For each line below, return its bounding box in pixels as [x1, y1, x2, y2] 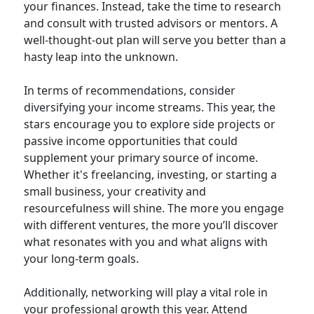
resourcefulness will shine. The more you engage [24, 200, 284, 216]
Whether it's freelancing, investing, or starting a [24, 167, 277, 182]
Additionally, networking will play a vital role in [24, 285, 268, 300]
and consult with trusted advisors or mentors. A [24, 15, 278, 31]
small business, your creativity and [24, 184, 206, 199]
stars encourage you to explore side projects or [24, 116, 275, 132]
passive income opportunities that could [24, 133, 238, 149]
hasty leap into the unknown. [24, 49, 178, 64]
